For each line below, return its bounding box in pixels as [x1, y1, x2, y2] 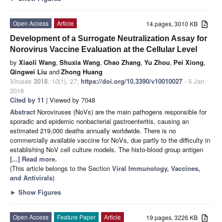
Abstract [10, 107, 37, 116]
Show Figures [16, 187, 61, 197]
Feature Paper [57, 212, 96, 221]
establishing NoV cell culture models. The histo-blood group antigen [10, 144, 203, 154]
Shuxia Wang [59, 57, 100, 67]
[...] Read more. [10, 154, 57, 164]
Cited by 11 [10, 95, 44, 105]
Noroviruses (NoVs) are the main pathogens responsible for [37, 107, 207, 116]
